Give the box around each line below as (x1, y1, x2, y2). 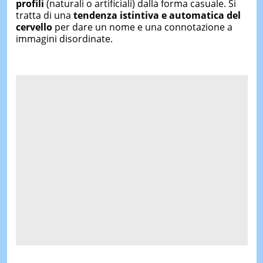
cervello (15, 21, 52, 33)
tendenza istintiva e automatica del (73, 9, 241, 22)
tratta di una (15, 9, 73, 22)
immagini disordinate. (15, 32, 113, 45)
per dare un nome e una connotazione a (52, 21, 232, 33)
